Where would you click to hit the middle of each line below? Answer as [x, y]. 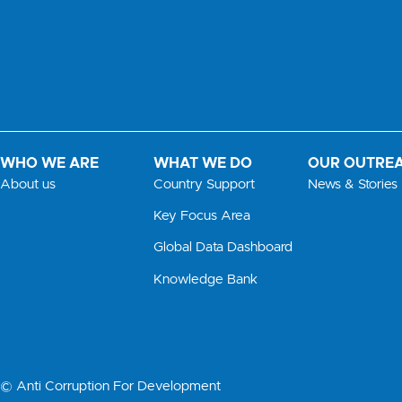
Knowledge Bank [206, 279]
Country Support [205, 184]
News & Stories [352, 184]
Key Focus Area [202, 216]
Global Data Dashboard [223, 248]
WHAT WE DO [203, 164]
